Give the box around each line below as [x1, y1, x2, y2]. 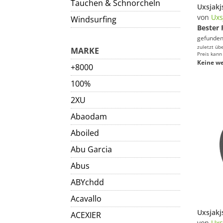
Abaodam [71, 111, 107, 122]
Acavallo [71, 193, 102, 204]
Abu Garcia [71, 144, 112, 155]
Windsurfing [71, 14, 116, 25]
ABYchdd [71, 177, 104, 188]
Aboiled [71, 127, 99, 138]
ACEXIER [71, 210, 101, 221]
